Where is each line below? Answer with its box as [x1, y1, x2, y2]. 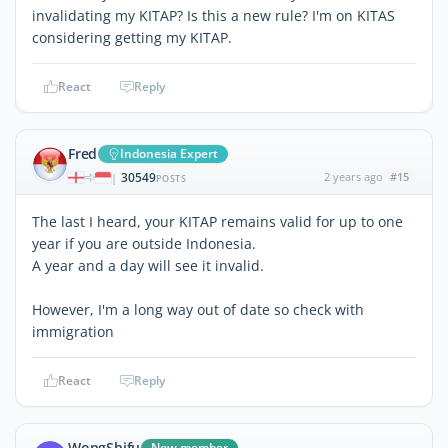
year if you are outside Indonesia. [32, 233, 256, 253]
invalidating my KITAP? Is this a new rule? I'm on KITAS [32, 5, 395, 25]
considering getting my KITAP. [32, 27, 232, 47]
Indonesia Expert [120, 144, 219, 162]
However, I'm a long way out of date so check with [32, 299, 364, 319]
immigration [32, 321, 114, 341]
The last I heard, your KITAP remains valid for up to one [32, 211, 403, 231]
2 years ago [323, 168, 383, 184]
